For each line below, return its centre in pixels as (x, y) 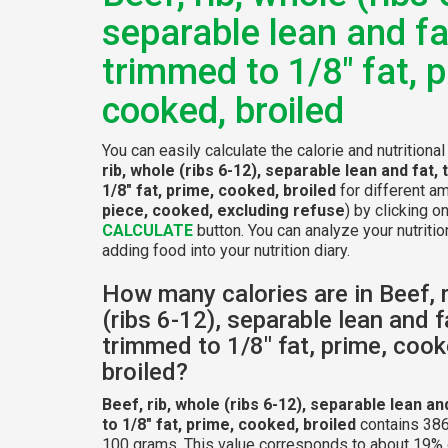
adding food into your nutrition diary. (226, 250)
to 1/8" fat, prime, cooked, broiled (229, 424)
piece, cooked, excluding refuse (223, 210)
